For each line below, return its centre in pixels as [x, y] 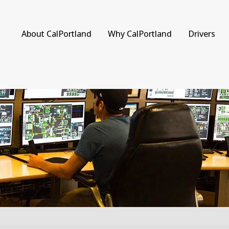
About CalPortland [56, 33]
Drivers [202, 33]
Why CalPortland [140, 33]
